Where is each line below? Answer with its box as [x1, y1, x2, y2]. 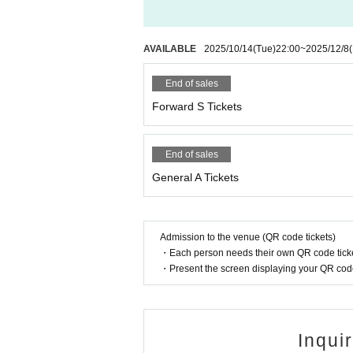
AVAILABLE [143, 43, 196, 55]
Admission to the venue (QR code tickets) [160, 232, 336, 243]
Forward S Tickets [152, 100, 242, 113]
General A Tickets [152, 171, 239, 184]
